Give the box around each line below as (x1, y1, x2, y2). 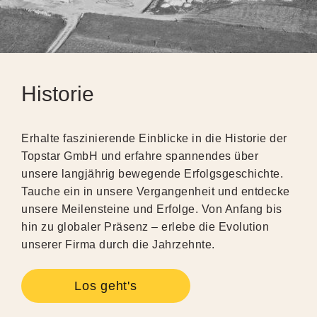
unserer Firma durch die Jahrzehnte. (21, 238, 215, 250)
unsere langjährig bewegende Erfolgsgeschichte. (21, 168, 283, 180)
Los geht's (74, 279, 137, 293)
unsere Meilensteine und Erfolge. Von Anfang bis (21, 203, 282, 215)
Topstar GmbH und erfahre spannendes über (21, 150, 258, 162)
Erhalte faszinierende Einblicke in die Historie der (21, 132, 287, 144)
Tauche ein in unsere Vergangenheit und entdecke (21, 185, 290, 197)
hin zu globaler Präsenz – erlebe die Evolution (21, 221, 269, 233)
